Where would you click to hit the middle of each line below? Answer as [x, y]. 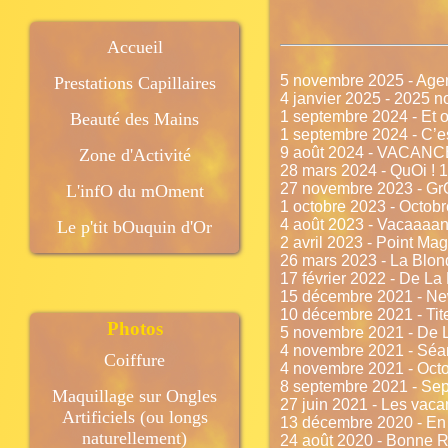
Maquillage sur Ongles [134, 396]
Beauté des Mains [134, 119]
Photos [134, 328]
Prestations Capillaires [134, 83]
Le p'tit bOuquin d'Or [134, 227]
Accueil [134, 47]
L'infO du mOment [134, 191]
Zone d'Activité [134, 155]
